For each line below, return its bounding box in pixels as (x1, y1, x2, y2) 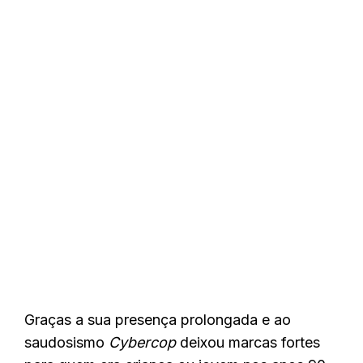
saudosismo (24, 334, 109, 352)
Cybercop (109, 334, 176, 352)
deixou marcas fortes (176, 334, 320, 352)
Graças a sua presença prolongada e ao (24, 311, 291, 329)
